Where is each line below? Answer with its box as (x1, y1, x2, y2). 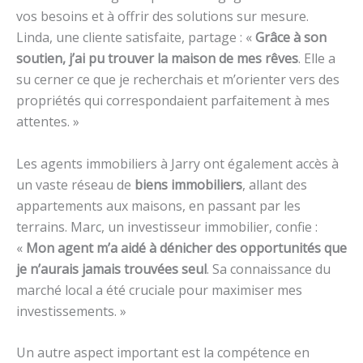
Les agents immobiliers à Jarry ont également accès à (16, 154, 339, 173)
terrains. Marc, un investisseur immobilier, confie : (16, 217, 318, 236)
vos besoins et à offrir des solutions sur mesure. (16, 6, 309, 25)
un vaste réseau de (16, 175, 135, 194)
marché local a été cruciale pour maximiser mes (16, 280, 302, 299)
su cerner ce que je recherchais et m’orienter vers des (16, 70, 340, 88)
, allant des (242, 175, 307, 194)
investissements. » (16, 301, 126, 320)
